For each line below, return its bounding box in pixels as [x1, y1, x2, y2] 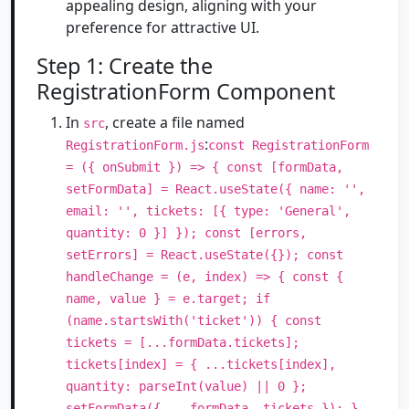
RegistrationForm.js [66, 138, 204, 152]
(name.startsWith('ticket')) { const [66, 313, 321, 328]
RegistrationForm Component [37, 77, 335, 106]
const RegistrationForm [208, 138, 369, 152]
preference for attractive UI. [66, 17, 259, 37]
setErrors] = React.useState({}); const [66, 247, 343, 262]
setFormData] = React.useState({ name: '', [66, 182, 365, 196]
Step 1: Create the [37, 51, 213, 80]
